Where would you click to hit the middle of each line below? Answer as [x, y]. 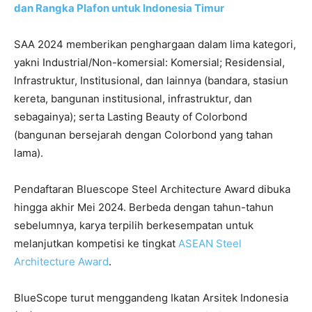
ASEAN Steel [210, 244]
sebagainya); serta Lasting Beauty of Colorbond [131, 117]
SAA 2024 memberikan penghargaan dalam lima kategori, [155, 45]
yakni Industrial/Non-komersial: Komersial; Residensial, [149, 63]
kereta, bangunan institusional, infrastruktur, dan [133, 99]
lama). [29, 153]
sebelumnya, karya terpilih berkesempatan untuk [134, 226]
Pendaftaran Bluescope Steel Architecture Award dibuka [152, 189]
